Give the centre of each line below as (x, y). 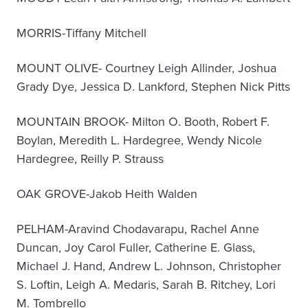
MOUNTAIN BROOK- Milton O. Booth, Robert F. (143, 122)
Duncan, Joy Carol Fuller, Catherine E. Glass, (136, 247)
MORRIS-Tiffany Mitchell (81, 33)
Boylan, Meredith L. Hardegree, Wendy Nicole (139, 140)
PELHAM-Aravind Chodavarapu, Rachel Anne (138, 229)
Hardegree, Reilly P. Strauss (90, 159)
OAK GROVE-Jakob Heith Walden (107, 194)
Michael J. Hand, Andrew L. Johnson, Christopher (149, 266)
